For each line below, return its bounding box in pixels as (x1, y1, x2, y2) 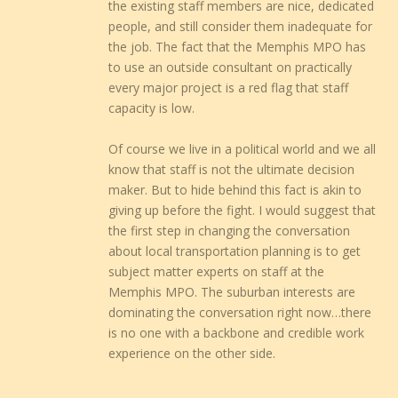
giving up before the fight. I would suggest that (108, 201, 377, 219)
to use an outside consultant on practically (108, 59, 353, 76)
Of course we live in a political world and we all (108, 139, 377, 157)
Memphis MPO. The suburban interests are (108, 283, 356, 300)
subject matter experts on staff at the (108, 262, 325, 280)
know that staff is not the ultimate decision (108, 160, 355, 178)
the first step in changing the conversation (108, 221, 351, 239)
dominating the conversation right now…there (108, 303, 372, 321)
